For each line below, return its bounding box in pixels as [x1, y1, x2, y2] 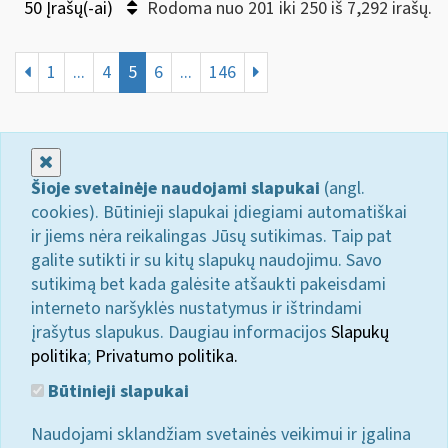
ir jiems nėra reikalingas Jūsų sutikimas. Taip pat [31, 223, 392, 249]
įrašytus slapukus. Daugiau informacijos [31, 319, 331, 345]
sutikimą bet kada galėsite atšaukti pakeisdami [31, 271, 386, 297]
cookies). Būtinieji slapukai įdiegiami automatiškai [31, 199, 407, 225]
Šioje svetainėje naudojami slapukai [31, 175, 320, 201]
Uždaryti [52, 148, 116, 174]
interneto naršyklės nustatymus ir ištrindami [31, 295, 362, 321]
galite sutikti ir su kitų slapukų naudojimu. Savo [31, 247, 382, 273]
